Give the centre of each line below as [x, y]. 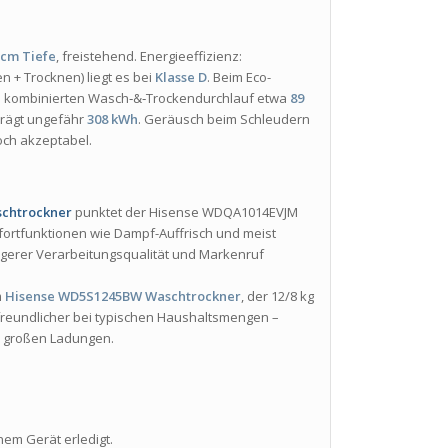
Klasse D [181, 77]
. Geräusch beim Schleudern [224, 119]
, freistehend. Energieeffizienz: [149, 56]
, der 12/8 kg [278, 296]
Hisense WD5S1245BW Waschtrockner [123, 296]
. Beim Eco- [239, 77]
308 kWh [113, 119]
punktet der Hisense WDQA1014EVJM [185, 212]
